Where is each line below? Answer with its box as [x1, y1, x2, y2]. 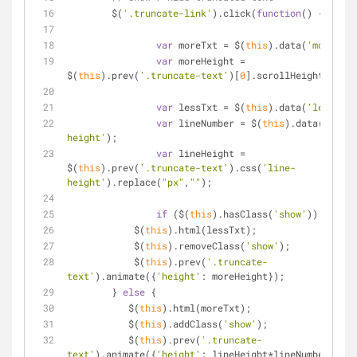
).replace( [106, 175, 162, 188]
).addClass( [162, 317, 223, 330]
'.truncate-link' [123, 6, 212, 19]
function [257, 6, 301, 19]
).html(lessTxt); [167, 223, 257, 236]
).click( [212, 6, 257, 19]
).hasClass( [212, 207, 273, 220]
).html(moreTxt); [162, 301, 251, 314]
